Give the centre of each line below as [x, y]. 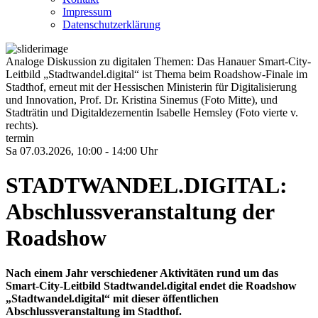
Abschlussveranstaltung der [140, 212]
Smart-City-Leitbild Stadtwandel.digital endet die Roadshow [151, 285]
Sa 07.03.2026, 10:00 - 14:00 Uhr [82, 151]
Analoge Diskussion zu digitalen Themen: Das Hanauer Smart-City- [158, 61]
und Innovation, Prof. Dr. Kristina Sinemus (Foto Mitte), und [142, 100]
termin [20, 138]
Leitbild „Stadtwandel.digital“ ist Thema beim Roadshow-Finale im [157, 74]
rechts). [22, 125]
